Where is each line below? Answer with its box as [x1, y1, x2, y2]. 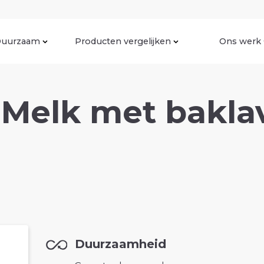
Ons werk [219, 35, 261, 47]
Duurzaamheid [74, 237, 166, 252]
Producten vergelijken [75, 35, 171, 47]
